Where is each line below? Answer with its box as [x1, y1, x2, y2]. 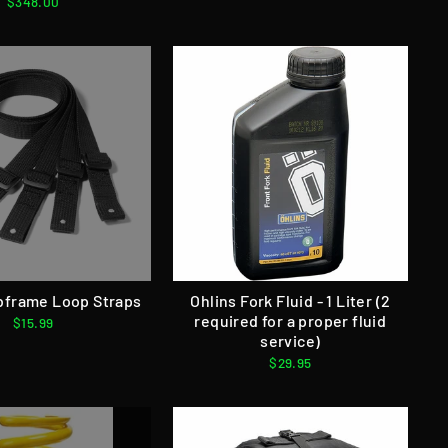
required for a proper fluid [194, 311, 387, 331]
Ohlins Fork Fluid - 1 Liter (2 [190, 291, 391, 311]
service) [260, 331, 321, 351]
